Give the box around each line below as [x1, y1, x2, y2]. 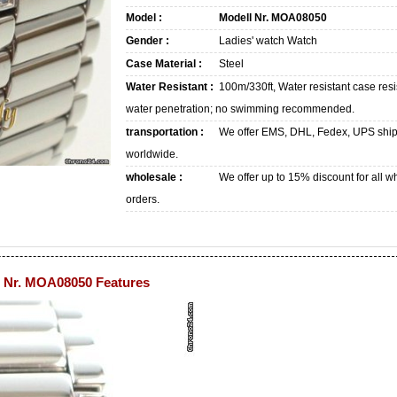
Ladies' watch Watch [219, 35, 317, 47]
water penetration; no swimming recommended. [126, 103, 354, 115]
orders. [126, 193, 160, 206]
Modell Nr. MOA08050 [219, 12, 327, 24]
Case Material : [126, 58, 202, 70]
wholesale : [126, 171, 183, 183]
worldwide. [126, 148, 178, 160]
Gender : [126, 35, 169, 47]
